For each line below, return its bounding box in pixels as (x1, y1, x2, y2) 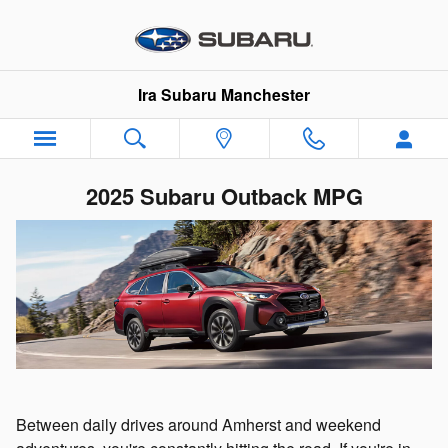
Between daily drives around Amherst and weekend (16, 412, 381, 436)
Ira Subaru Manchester (138, 83, 310, 106)
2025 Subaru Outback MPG (85, 180, 363, 212)
